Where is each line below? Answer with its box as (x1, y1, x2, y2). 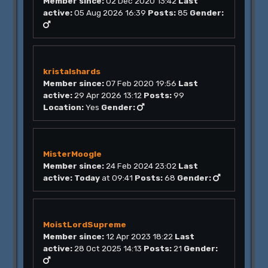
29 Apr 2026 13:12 (74, 90, 142, 100)
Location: (43, 102, 84, 112)
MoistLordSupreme (43, 220, 127, 229)
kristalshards (43, 66, 101, 76)
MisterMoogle (43, 149, 102, 159)
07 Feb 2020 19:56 (106, 78, 177, 88)
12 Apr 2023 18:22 (106, 232, 173, 241)
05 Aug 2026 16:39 (74, 8, 147, 17)
